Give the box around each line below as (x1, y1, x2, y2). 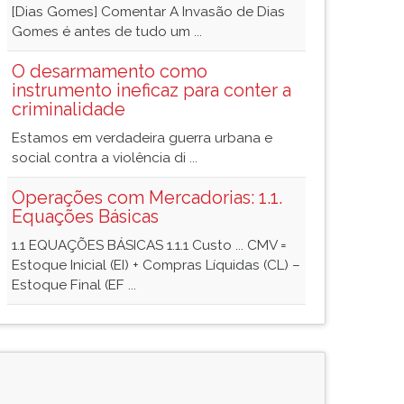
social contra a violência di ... (12, 150, 197, 166)
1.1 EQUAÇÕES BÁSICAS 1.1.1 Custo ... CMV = (12, 237, 287, 253)
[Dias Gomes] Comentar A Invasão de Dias (12, 4, 285, 20)
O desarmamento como (12, 60, 207, 82)
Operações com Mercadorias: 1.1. (12, 187, 282, 208)
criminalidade (12, 98, 125, 120)
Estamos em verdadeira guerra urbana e (12, 130, 272, 146)
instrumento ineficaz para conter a (12, 79, 291, 101)
